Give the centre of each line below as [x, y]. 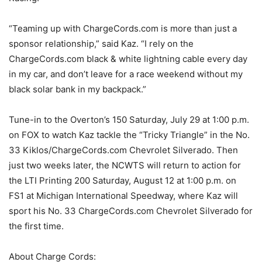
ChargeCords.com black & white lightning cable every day [128, 59]
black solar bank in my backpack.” [77, 89]
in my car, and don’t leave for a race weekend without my [126, 74]
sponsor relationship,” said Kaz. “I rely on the [101, 44]
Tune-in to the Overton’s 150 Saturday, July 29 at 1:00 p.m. [129, 120]
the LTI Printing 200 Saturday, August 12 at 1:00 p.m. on [123, 181]
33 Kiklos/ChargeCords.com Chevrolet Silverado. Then [123, 150]
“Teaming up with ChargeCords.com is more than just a [123, 29]
